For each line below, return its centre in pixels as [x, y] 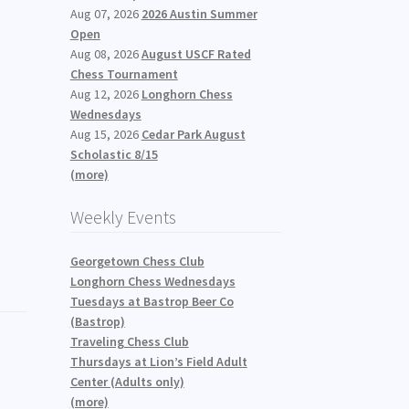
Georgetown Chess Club [137, 261]
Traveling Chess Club [129, 341]
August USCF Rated [196, 53]
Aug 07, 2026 [105, 13]
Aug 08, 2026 [105, 53]
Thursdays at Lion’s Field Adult [158, 361]
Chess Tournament [124, 73]
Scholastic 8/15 [114, 154]
